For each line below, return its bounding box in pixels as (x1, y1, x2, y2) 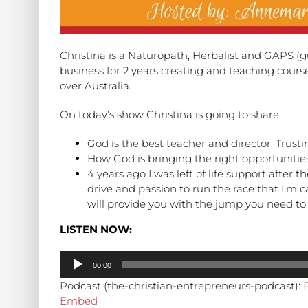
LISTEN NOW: (60, 223, 132, 236)
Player (59, 266, 91, 280)
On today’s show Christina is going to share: (60, 108, 281, 122)
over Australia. (60, 79, 131, 93)
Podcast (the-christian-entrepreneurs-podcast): (60, 279, 303, 293)
